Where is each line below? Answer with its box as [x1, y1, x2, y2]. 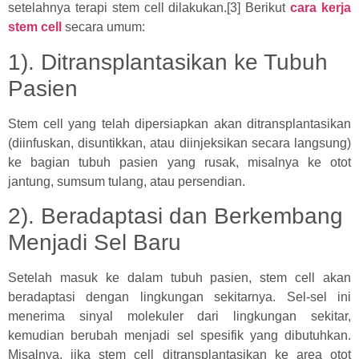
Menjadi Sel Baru [8, 229, 181, 255]
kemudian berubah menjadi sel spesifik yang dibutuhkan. [8, 328, 351, 342]
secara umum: [62, 20, 145, 34]
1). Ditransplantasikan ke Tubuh [8, 49, 328, 75]
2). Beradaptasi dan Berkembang [8, 203, 343, 228]
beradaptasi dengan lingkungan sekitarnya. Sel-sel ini [8, 289, 351, 304]
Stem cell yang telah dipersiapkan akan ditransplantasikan [8, 116, 351, 131]
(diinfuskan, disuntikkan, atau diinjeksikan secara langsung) [8, 135, 351, 150]
